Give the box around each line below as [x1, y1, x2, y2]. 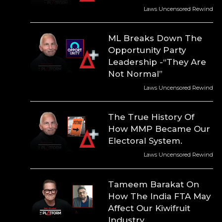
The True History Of [108, 112, 195, 122]
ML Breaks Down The [108, 33, 203, 43]
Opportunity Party [108, 45, 186, 55]
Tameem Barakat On [108, 179, 200, 189]
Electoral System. [108, 136, 183, 146]
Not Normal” [108, 69, 163, 79]
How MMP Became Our [108, 124, 211, 134]
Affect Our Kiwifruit [108, 203, 191, 213]
